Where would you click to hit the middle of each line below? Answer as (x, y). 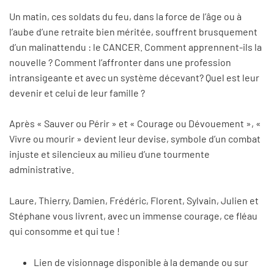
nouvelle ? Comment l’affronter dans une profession (120, 62)
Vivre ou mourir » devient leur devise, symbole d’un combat (135, 139)
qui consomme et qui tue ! (65, 231)
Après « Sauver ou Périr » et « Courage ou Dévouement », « (135, 124)
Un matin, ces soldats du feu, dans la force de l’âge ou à (125, 16)
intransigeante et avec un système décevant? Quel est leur (134, 77)
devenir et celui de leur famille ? (77, 92)
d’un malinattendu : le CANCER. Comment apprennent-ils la (135, 46)
